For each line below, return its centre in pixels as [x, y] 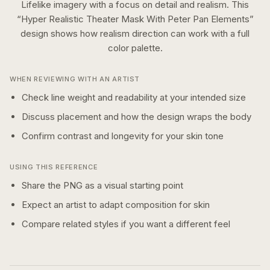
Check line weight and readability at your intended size [134, 97]
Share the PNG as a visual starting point [102, 185]
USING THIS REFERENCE [54, 167]
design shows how [60, 33]
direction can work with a [185, 33]
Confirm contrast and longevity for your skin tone [123, 136]
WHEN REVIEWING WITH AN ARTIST [75, 79]
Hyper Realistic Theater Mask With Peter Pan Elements [135, 19]
